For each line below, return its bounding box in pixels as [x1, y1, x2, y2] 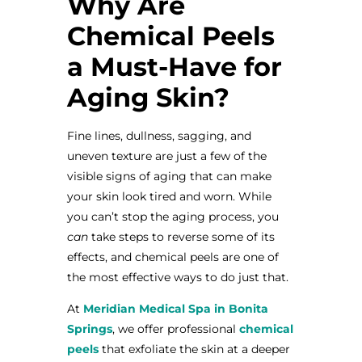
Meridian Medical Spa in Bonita [82, 301, 268, 316]
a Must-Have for [66, 50, 282, 82]
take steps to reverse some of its [87, 229, 275, 244]
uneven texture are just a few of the [66, 148, 267, 163]
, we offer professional [112, 321, 239, 336]
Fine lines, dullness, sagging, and [66, 128, 251, 143]
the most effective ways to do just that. [66, 269, 288, 284]
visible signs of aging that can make [66, 168, 271, 183]
